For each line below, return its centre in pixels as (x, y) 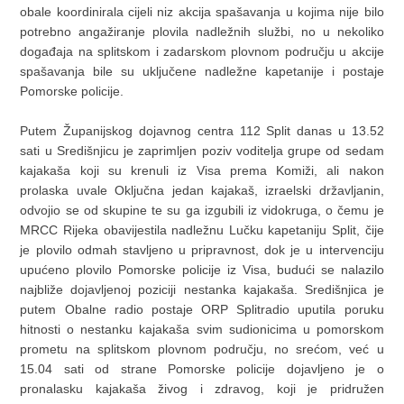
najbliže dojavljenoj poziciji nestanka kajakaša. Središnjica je (202, 290)
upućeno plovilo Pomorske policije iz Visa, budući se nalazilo (202, 270)
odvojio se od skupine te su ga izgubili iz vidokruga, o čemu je (202, 211)
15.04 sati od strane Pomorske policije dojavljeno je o (202, 369)
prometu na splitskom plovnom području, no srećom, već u (202, 349)
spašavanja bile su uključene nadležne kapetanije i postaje (202, 72)
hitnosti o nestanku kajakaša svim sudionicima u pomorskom (202, 330)
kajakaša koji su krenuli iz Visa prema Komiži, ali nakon (202, 171)
